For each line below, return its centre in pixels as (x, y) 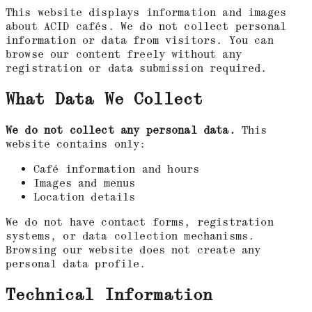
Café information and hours (117, 170)
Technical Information (109, 295)
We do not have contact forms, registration (140, 223)
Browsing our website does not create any (133, 250)
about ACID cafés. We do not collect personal (146, 27)
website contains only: (76, 145)
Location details (85, 197)
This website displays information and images (146, 13)
